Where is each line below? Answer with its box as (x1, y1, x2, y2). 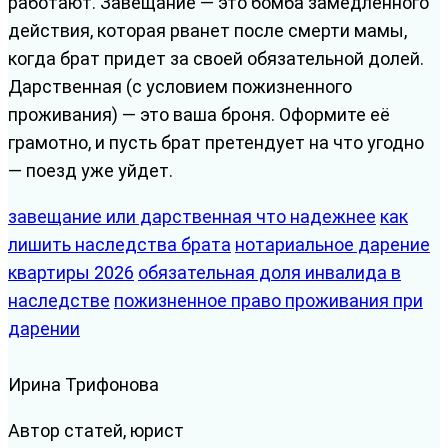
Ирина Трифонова (8, 373, 159, 395)
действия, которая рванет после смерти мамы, (8, 19, 407, 41)
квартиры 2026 (8, 261, 134, 283)
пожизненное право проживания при (114, 289, 423, 311)
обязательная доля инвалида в (138, 261, 401, 283)
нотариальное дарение (235, 233, 430, 255)
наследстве (8, 289, 110, 311)
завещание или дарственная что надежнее (8, 205, 376, 227)
